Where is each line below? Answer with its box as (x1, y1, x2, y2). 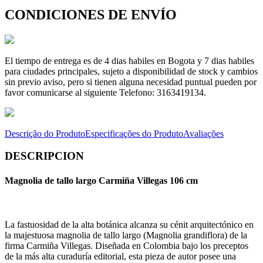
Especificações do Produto (85, 128, 183, 139)
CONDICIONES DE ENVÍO (5, 6, 177, 22)
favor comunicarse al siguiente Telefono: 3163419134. (5, 87, 206, 97)
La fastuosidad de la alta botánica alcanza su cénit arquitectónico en (5, 219, 254, 230)
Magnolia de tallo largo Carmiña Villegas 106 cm (5, 175, 198, 186)
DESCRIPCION (5, 150, 84, 163)
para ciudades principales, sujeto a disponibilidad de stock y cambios (5, 66, 258, 76)
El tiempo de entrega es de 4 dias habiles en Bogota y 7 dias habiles (5, 55, 254, 66)
